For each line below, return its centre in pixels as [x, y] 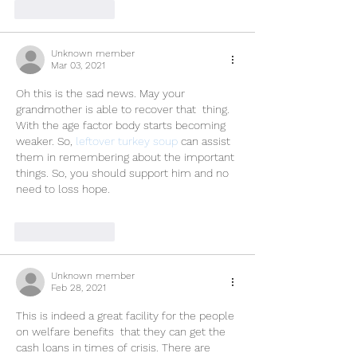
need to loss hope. [63, 189]
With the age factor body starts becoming [122, 126]
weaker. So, [46, 141]
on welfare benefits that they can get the [122, 332]
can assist [206, 141]
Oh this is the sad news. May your [102, 94]
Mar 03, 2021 [78, 66]
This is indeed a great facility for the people [127, 316]
